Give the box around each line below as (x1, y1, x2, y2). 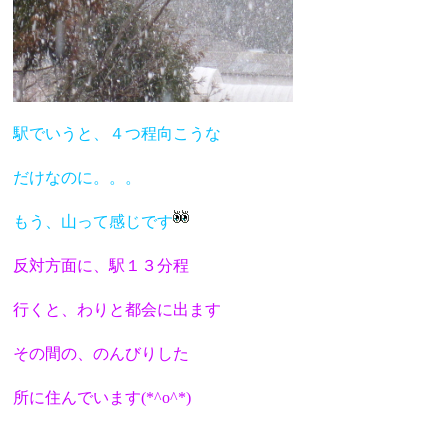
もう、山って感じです (13, 212, 174, 230)
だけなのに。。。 (13, 168, 142, 186)
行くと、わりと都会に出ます (13, 300, 222, 318)
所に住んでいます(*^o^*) (13, 388, 192, 406)
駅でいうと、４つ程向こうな (13, 124, 222, 142)
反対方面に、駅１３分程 (13, 256, 190, 274)
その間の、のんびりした (13, 344, 190, 362)
